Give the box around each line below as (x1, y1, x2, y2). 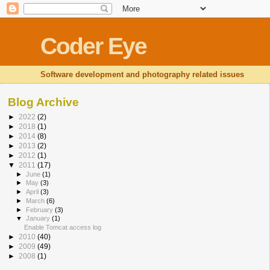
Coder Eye (40, 33, 147, 59)
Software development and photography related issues (40, 70, 245, 79)
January (26, 215, 52, 222)
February (26, 206, 55, 213)
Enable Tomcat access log (24, 224, 102, 231)
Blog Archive (8, 96, 79, 108)
